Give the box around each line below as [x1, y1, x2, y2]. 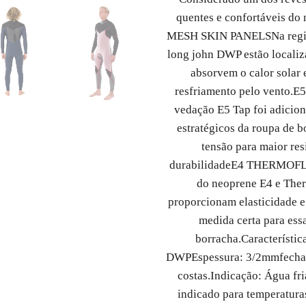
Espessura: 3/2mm [191, 250, 279, 264]
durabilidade [169, 158, 231, 171]
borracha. [195, 232, 241, 245]
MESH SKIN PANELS [167, 29, 271, 42]
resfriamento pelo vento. [175, 84, 293, 98]
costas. [178, 268, 210, 282]
